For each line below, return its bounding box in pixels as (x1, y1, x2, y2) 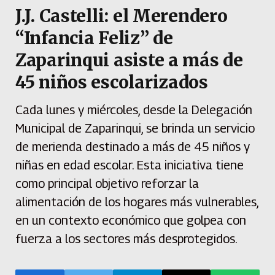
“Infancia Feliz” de (15, 27, 173, 50)
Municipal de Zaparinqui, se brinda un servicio (15, 121, 255, 136)
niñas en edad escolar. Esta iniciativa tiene (15, 158, 244, 173)
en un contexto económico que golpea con (15, 213, 246, 228)
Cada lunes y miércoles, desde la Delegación (15, 103, 252, 118)
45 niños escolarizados (15, 71, 208, 94)
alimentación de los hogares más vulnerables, (15, 195, 258, 210)
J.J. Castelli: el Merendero (15, 5, 228, 28)
